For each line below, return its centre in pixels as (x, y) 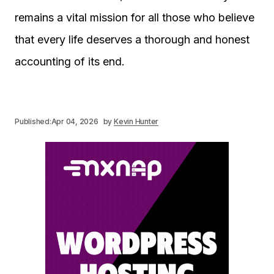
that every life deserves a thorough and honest (132, 39)
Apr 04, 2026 (75, 121)
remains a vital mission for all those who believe (135, 17)
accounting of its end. (70, 61)
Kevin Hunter (136, 121)
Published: (33, 121)
